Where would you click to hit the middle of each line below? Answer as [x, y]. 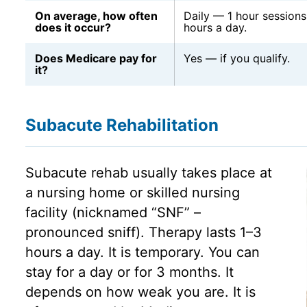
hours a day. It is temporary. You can [142, 253]
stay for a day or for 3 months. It [129, 272]
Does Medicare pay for [96, 59]
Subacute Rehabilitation [122, 125]
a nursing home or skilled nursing [132, 193]
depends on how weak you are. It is [140, 292]
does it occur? [73, 28]
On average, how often [96, 16]
